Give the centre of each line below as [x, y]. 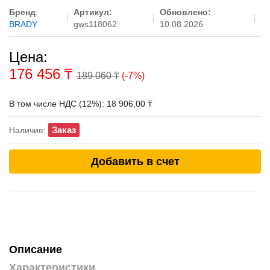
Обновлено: [186, 12]
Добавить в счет [135, 161]
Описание [36, 249]
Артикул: [93, 12]
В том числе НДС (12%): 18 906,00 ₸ [81, 104]
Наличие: [29, 130]
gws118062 [95, 24]
